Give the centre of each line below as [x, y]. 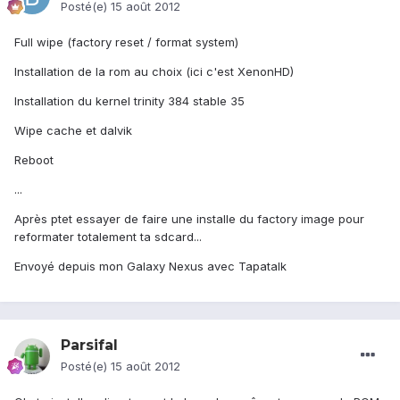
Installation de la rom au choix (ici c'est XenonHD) [154, 72]
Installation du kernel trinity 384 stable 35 [129, 101]
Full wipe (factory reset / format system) [126, 42]
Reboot [34, 160]
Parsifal [89, 346]
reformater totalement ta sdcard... [108, 237]
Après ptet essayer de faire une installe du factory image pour [189, 219]
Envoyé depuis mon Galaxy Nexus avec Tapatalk [150, 267]
